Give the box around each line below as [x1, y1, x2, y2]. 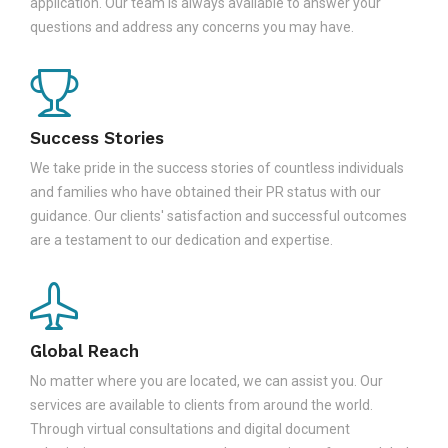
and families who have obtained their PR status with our [30, 183, 381, 200]
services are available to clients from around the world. [30, 396, 373, 413]
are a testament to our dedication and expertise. [30, 231, 333, 248]
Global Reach [30, 340, 139, 361]
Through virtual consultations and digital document [30, 420, 350, 437]
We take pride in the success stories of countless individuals [30, 159, 404, 176]
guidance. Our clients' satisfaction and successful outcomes [30, 207, 407, 224]
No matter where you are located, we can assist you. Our [30, 372, 383, 389]
